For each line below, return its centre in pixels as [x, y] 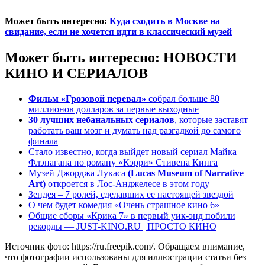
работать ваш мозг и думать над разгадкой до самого [135, 131]
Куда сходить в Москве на [165, 21]
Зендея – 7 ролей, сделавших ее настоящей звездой [131, 195]
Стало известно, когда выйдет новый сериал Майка [132, 152]
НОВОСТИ [200, 58]
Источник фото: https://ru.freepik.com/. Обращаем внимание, [125, 247]
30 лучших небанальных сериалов [101, 120]
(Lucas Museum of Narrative [186, 173]
